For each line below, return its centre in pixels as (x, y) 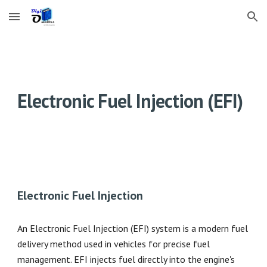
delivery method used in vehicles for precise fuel (114, 244)
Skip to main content (52, 22)
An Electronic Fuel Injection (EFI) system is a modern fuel (133, 228)
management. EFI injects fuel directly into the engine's (126, 259)
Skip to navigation (220, 22)
